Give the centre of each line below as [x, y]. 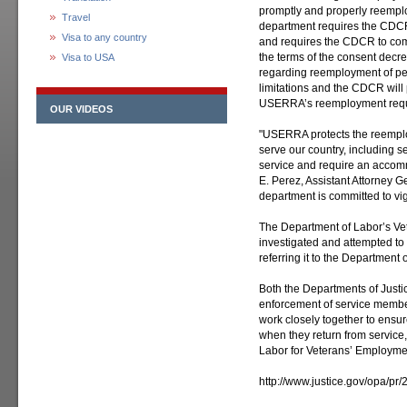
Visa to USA [88, 57]
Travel [76, 17]
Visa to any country [104, 37]
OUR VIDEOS [81, 109]
